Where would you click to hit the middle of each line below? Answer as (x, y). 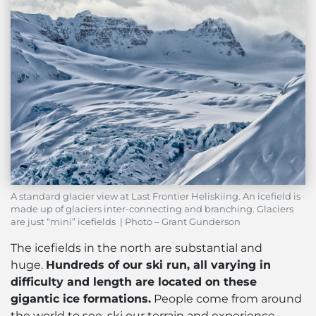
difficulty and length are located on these (134, 282)
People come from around (226, 299)
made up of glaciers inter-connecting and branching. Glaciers (152, 209)
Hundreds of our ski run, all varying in (158, 265)
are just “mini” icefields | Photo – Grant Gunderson (126, 222)
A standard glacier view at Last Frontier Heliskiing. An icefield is (156, 197)
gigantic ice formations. (81, 299)
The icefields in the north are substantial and (136, 248)
